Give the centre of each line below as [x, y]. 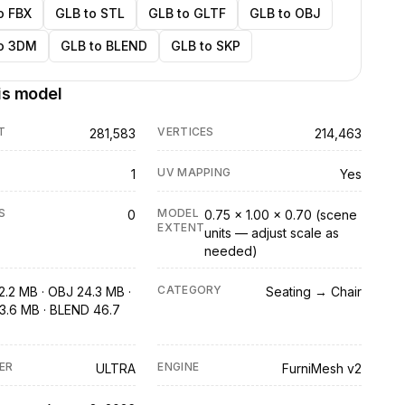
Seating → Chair [313, 292]
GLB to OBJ [285, 13]
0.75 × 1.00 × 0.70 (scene [281, 215]
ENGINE [179, 367]
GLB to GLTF [187, 13]
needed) [231, 251]
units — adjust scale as [272, 233]
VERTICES [186, 132]
